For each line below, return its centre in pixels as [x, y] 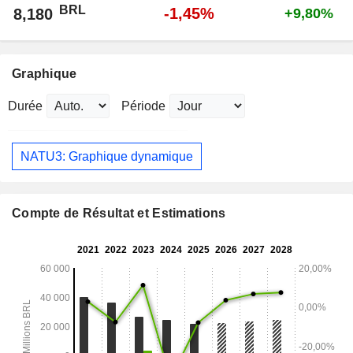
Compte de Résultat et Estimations [119, 214]
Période [143, 106]
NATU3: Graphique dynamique [107, 156]
